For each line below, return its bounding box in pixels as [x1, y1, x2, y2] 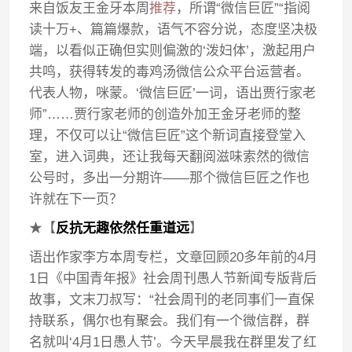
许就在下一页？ [29, 192, 123, 207]
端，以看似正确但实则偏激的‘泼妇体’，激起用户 [29, 43, 317, 58]
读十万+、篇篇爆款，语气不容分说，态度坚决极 [29, 22, 318, 37]
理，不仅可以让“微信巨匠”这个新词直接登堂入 [29, 128, 306, 143]
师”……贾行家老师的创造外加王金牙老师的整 [29, 107, 302, 122]
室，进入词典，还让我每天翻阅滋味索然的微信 [29, 149, 310, 164]
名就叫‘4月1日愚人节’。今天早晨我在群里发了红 [29, 335, 317, 350]
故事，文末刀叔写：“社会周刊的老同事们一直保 [29, 292, 315, 307]
